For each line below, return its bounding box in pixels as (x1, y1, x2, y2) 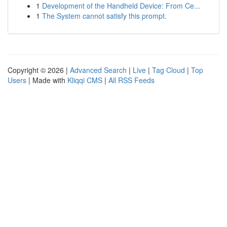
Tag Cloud (152, 65, 185, 75)
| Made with (26, 75, 67, 85)
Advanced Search (70, 65, 127, 75)
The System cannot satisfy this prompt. (42, 11, 167, 21)
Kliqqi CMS (67, 75, 102, 85)
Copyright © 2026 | (8, 65, 70, 75)
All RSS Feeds (108, 75, 155, 85)
